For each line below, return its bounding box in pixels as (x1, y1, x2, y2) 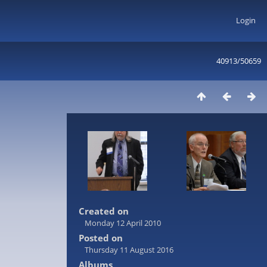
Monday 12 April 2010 (85, 218, 161, 228)
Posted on (79, 232, 123, 244)
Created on (79, 205, 129, 217)
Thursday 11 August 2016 (85, 244, 173, 255)
